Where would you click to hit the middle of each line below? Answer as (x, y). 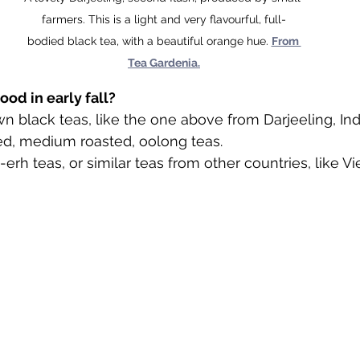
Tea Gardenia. (164, 62)
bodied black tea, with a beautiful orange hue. (149, 41)
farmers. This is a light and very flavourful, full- (164, 19)
